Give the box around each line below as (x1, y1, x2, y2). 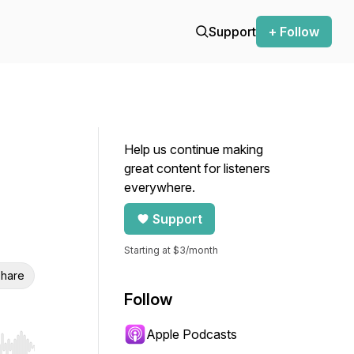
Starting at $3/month (124, 244, 218, 256)
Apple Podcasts (146, 326, 237, 342)
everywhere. (124, 179, 195, 195)
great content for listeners (124, 160, 270, 176)
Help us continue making (124, 141, 263, 157)
